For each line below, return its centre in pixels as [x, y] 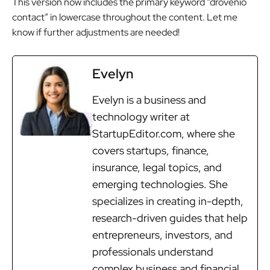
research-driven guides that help [170, 218]
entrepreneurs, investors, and [162, 234]
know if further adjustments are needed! [96, 32]
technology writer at [141, 116]
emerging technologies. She [160, 184]
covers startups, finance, [151, 150]
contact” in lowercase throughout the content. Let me [125, 17]
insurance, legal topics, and [157, 167]
